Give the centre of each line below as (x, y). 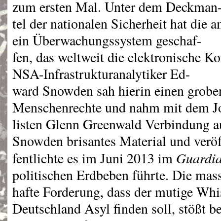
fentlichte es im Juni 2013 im (94, 158)
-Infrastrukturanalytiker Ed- (114, 74)
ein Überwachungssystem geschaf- (107, 40)
